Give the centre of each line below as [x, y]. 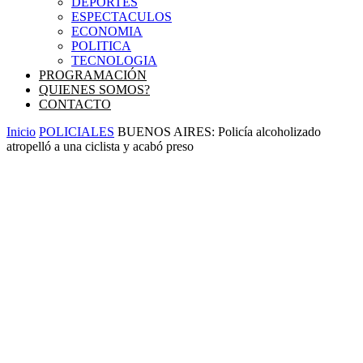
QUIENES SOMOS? [94, 90]
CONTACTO [75, 104]
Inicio [21, 132]
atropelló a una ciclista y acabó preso [100, 146]
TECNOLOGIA [114, 60]
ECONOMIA [107, 31]
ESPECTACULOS [122, 17]
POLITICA [101, 46]
